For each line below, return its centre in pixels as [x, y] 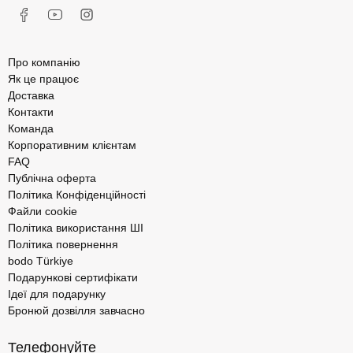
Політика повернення [63, 245]
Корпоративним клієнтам [72, 145]
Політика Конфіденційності [77, 195]
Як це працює [43, 79]
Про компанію [44, 63]
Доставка [31, 96]
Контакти [31, 112]
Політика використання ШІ [76, 228]
